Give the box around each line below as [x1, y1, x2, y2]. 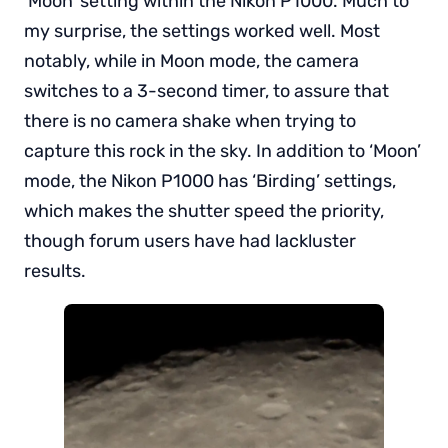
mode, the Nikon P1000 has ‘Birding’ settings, [24, 169, 396, 192]
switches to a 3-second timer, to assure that [24, 79, 389, 102]
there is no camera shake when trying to [24, 109, 356, 132]
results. [24, 259, 90, 282]
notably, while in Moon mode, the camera [24, 49, 359, 72]
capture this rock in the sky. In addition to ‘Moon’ [24, 139, 421, 162]
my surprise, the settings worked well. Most [24, 19, 380, 42]
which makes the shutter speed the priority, [24, 199, 384, 222]
